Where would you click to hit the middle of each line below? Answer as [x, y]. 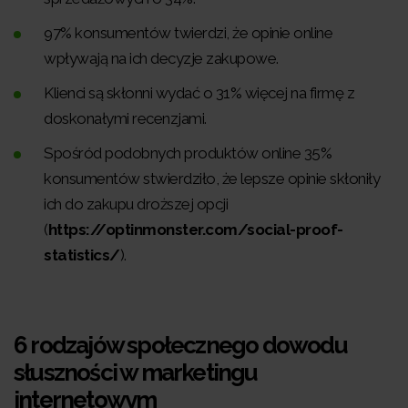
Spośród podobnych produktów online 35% [188, 153]
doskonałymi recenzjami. [125, 118]
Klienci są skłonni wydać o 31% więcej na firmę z [199, 92]
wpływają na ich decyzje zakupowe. [161, 58]
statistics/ [82, 255]
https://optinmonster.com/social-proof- [195, 229]
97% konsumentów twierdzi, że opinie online [188, 32]
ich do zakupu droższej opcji [136, 204]
